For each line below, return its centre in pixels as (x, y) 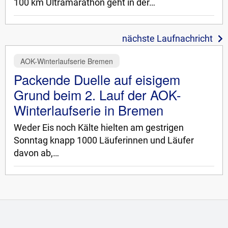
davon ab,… (36, 153)
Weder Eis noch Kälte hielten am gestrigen (99, 128)
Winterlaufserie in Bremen (89, 110)
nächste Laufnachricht (167, 39)
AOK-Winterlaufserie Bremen (66, 61)
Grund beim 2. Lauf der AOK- (97, 95)
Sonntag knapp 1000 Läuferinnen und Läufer (104, 141)
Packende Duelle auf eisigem (97, 80)
